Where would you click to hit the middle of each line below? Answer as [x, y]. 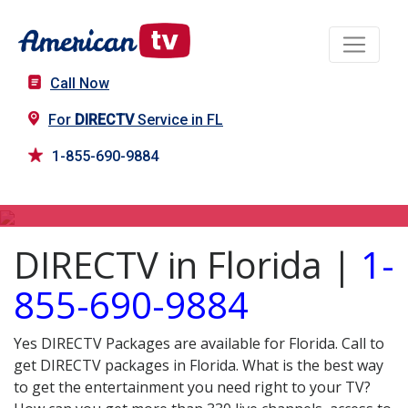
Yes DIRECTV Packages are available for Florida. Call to [199, 344]
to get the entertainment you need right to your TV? [194, 388]
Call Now [80, 84]
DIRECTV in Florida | [187, 265]
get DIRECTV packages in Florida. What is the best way [199, 366]
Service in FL [178, 120]
